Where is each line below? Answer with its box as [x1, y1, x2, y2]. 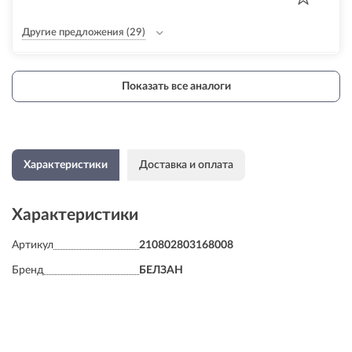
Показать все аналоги [121, 80, 231, 92]
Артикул [12, 240, 53, 251]
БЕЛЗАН [139, 265, 183, 276]
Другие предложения [22, 27, 124, 38]
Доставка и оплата [139, 159, 233, 170]
